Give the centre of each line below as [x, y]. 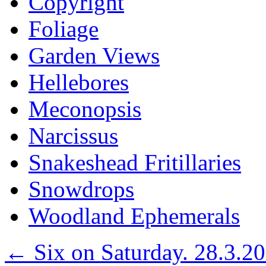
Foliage [64, 29]
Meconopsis [85, 109]
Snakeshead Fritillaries [135, 162]
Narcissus [73, 136]
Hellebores [79, 82]
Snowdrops [81, 189]
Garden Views [94, 56]
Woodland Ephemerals [134, 216]
